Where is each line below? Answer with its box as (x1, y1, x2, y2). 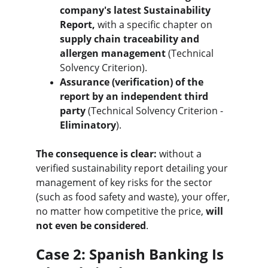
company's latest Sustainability (60, 3, 213, 17)
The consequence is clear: (36, 147, 157, 160)
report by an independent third (60, 89, 211, 103)
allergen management (60, 46, 166, 60)
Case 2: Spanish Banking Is (36, 243, 227, 264)
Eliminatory (60, 118, 116, 132)
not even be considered (36, 218, 146, 232)
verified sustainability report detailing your (36, 161, 230, 175)
